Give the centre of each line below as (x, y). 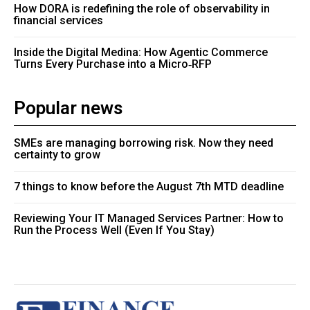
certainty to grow (57, 154)
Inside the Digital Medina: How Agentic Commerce (141, 52)
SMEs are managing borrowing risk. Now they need (144, 143)
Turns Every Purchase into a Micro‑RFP (113, 64)
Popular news (68, 108)
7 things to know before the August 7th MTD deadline (149, 186)
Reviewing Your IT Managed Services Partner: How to (149, 218)
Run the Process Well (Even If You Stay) (114, 230)
